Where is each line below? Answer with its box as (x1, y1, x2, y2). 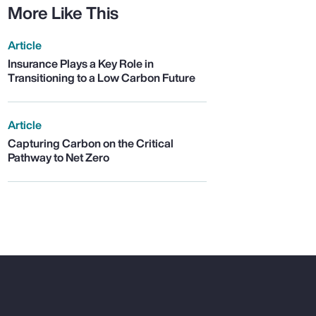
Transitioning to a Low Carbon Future (7, 69, 195, 87)
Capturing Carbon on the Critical (7, 135, 174, 152)
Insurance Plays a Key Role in (7, 55, 154, 73)
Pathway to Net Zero (7, 149, 109, 166)
